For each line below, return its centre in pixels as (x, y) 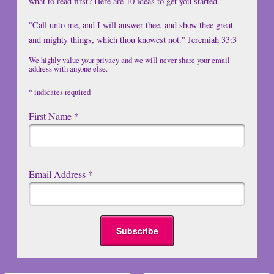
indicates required (61, 92)
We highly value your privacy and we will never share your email (129, 60)
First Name (51, 116)
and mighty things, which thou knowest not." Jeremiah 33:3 (132, 39)
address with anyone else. (68, 69)
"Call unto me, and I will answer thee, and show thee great (131, 24)
